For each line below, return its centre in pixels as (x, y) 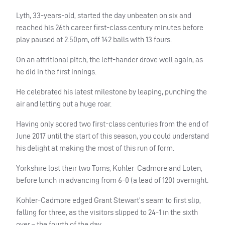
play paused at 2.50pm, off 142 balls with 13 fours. (94, 39)
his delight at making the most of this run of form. (95, 148)
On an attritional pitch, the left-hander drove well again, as (109, 59)
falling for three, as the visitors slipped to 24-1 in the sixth (107, 212)
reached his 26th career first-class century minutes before (110, 27)
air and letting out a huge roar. (64, 103)
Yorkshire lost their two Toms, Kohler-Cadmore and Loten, (109, 168)
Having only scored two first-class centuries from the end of (112, 124)
